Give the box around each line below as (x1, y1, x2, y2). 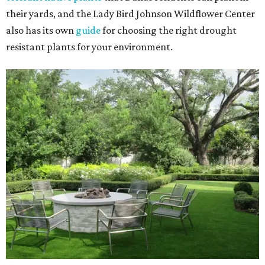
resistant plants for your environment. (6, 41, 173, 53)
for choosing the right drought (101, 24, 237, 36)
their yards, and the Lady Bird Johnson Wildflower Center (6, 8, 255, 20)
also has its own (6, 24, 76, 36)
